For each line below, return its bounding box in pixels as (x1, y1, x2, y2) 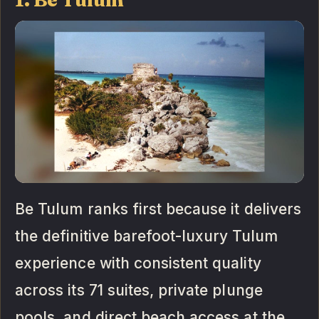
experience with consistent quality (15, 253, 261, 272)
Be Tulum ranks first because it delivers (15, 199, 301, 218)
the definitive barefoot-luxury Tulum (15, 226, 278, 245)
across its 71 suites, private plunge (15, 281, 263, 299)
